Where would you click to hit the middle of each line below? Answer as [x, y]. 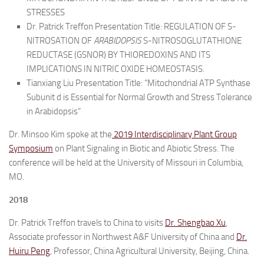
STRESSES [46, 12]
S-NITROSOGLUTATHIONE [192, 41]
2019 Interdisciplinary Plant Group [174, 134]
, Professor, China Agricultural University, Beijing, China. [150, 251]
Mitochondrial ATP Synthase [199, 83]
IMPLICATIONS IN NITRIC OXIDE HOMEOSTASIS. [115, 69]
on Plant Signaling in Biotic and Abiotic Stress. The [144, 148]
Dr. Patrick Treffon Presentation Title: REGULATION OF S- [131, 27]
